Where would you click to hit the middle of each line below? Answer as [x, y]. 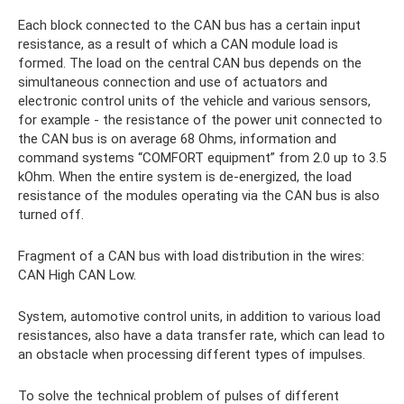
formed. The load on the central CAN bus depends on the [190, 63]
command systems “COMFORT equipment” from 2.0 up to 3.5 [202, 157]
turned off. [51, 214]
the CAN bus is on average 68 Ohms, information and [177, 138]
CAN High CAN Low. [77, 275]
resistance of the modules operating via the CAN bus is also [199, 195]
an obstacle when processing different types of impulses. [192, 354]
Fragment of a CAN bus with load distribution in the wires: [191, 256]
